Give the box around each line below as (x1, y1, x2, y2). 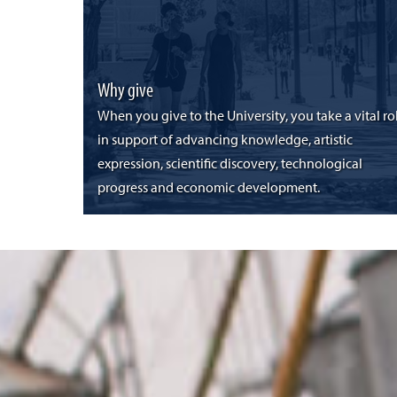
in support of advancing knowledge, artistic (97, 133, 353, 148)
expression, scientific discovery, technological (97, 157, 362, 172)
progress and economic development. (97, 181, 320, 196)
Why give (97, 76, 153, 102)
